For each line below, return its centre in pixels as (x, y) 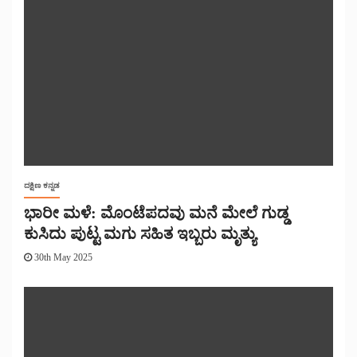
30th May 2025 (62, 258)
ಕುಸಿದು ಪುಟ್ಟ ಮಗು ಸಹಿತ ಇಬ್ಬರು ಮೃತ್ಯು (140, 234)
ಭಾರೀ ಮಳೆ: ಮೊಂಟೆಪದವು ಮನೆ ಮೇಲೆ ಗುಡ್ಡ (156, 213)
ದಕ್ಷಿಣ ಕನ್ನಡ (42, 186)
